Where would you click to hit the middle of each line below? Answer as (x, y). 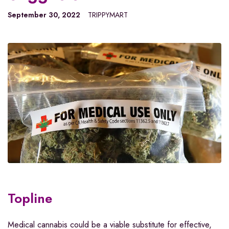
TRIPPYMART (108, 15)
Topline (30, 199)
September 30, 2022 (44, 15)
